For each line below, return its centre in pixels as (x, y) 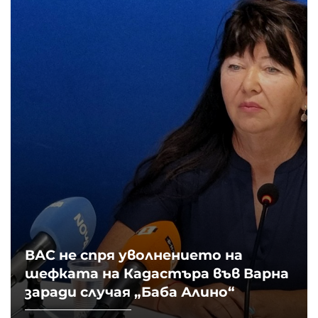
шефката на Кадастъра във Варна (157, 274)
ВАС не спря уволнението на (134, 255)
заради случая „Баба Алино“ (130, 292)
